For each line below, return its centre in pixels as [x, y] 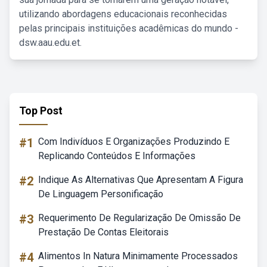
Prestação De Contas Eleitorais [103, 232]
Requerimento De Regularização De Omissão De [139, 218]
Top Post [41, 111]
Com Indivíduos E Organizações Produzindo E [134, 142]
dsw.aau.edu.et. [50, 43]
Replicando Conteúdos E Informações [117, 156]
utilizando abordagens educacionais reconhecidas [123, 14]
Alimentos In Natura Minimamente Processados [138, 256]
